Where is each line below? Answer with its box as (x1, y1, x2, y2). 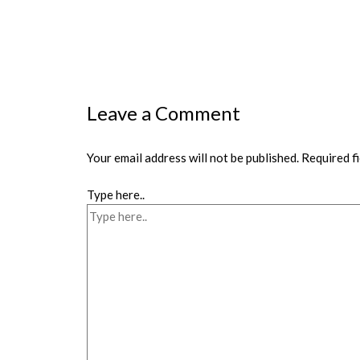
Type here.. (87, 187, 145, 202)
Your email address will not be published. (87, 149, 300, 165)
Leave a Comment (87, 100, 241, 125)
